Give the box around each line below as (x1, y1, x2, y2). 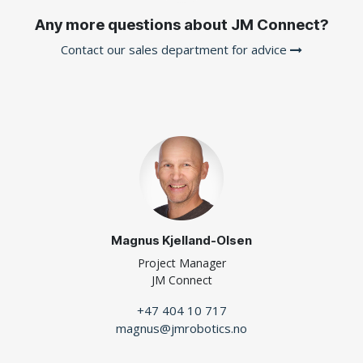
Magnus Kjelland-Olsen (111, 233, 252, 249)
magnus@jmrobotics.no (116, 320, 247, 337)
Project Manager (137, 255, 226, 271)
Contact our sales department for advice (61, 41, 290, 58)
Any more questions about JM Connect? (35, 15, 328, 34)
